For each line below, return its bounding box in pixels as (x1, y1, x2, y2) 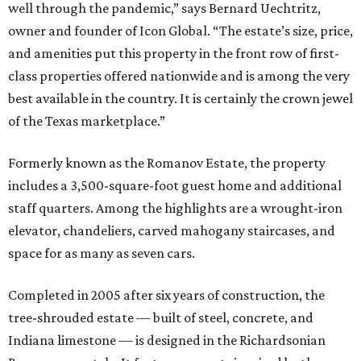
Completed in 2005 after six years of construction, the (8, 287, 325, 304)
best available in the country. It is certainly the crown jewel (8, 90, 353, 107)
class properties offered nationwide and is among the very (8, 68, 350, 85)
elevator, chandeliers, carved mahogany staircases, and (8, 222, 335, 239)
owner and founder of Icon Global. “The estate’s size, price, (8, 23, 353, 39)
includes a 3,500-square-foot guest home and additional (8, 177, 342, 194)
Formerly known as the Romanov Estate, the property (8, 155, 326, 172)
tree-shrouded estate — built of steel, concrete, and (8, 309, 313, 326)
